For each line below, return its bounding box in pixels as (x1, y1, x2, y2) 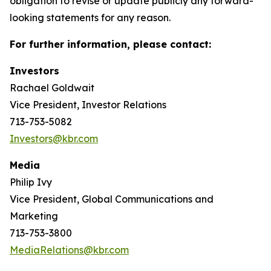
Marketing (10, 210, 58, 222)
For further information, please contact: (10, 38, 211, 50)
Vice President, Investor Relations (10, 99, 169, 111)
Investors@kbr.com (10, 132, 98, 145)
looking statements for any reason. (10, 11, 171, 24)
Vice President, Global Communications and (10, 193, 214, 205)
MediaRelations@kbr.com (10, 244, 129, 256)
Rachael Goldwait (10, 82, 97, 94)
